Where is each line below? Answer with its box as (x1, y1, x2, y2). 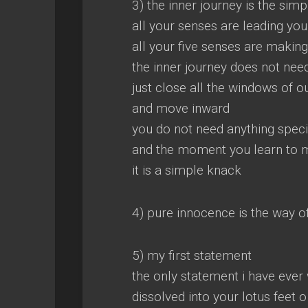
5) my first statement (132, 247, 252, 263)
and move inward (132, 100, 230, 116)
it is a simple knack (132, 162, 241, 178)
